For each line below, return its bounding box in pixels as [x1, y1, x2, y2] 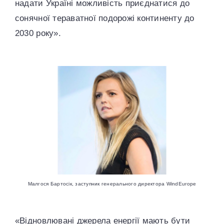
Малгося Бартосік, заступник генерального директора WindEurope [27, 181, 196, 187]
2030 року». [14, 28, 61, 38]
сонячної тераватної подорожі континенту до [14, 13, 194, 23]
